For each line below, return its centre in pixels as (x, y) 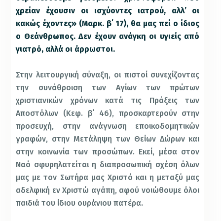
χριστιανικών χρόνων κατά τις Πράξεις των (108, 100)
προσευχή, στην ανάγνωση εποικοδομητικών (108, 126)
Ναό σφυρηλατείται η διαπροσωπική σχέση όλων (108, 164)
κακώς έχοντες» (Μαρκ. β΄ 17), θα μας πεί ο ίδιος (108, 24)
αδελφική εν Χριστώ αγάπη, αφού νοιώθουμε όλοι (108, 190)
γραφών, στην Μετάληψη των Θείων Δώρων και (108, 139)
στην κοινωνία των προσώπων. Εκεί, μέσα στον (108, 151)
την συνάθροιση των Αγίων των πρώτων (108, 87)
